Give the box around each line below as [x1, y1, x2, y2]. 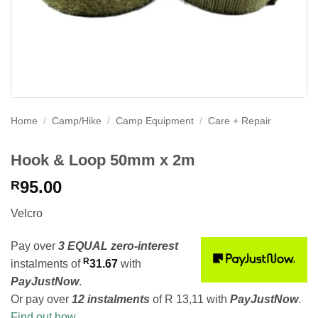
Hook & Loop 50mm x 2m [11, 150, 195, 169]
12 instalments [72, 292, 150, 305]
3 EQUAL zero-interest [58, 239, 178, 252]
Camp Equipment [116, 116, 194, 126]
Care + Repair [208, 116, 272, 126]
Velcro [11, 207, 43, 219]
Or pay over [11, 292, 72, 305]
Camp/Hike [52, 116, 102, 126]
